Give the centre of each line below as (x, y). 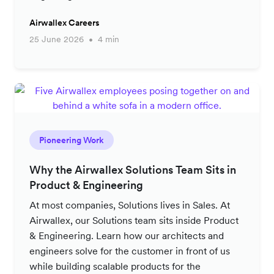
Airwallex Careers (65, 22)
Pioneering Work (72, 140)
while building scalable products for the (115, 266)
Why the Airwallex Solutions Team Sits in (133, 169)
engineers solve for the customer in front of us (130, 250)
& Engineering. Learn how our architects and (127, 235)
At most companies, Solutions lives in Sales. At (130, 205)
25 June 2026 (57, 39)
